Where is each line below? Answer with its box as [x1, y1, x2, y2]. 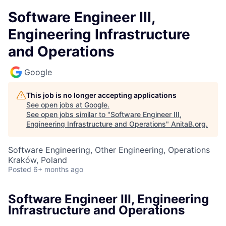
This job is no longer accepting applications [26, 91, 177, 99]
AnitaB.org [171, 120, 206, 128]
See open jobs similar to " [26, 110, 110, 119]
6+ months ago [33, 165, 83, 174]
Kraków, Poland [8, 155, 67, 165]
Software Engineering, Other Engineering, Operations [8, 145, 210, 155]
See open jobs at [26, 100, 84, 109]
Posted [8, 165, 31, 174]
